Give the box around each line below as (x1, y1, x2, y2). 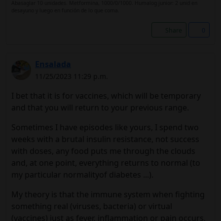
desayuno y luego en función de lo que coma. (11, 7, 119, 14)
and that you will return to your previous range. (11, 102, 189, 113)
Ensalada (35, 59, 71, 70)
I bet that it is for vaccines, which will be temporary (11, 90, 201, 101)
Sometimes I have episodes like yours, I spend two (11, 122, 199, 133)
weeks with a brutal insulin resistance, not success (11, 134, 199, 145)
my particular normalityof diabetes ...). (11, 169, 153, 180)
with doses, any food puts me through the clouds (11, 146, 195, 156)
